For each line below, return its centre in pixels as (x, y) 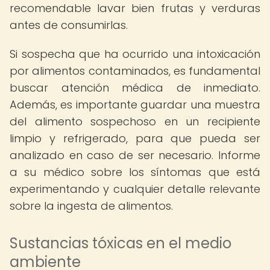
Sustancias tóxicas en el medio (121, 243)
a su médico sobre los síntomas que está (135, 172)
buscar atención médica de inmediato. (135, 88)
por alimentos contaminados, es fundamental (135, 71)
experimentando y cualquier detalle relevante (135, 189)
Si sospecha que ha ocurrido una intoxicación (135, 54)
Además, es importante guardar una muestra (135, 105)
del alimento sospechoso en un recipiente (135, 121)
